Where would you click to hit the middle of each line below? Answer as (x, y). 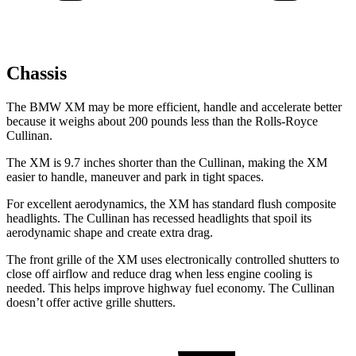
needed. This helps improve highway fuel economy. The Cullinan (170, 288)
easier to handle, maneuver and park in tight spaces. (135, 177)
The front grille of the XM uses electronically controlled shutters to (173, 260)
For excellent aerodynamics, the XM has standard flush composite (171, 204)
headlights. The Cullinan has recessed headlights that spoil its (159, 219)
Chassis (37, 74)
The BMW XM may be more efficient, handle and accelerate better (174, 107)
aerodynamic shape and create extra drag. (110, 233)
